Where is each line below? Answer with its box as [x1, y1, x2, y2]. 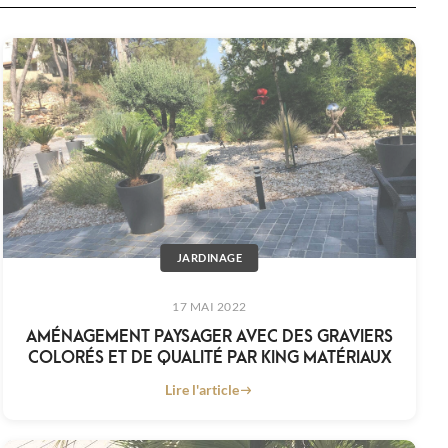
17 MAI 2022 [172, 299, 247, 315]
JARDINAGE [176, 251, 243, 265]
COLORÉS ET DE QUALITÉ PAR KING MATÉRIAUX [27, 343, 391, 369]
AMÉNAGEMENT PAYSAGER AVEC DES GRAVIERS [25, 322, 393, 348]
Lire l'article [165, 381, 240, 399]
